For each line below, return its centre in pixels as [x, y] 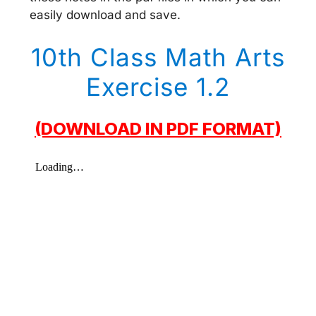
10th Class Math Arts [158, 57]
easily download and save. [107, 15]
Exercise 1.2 [158, 86]
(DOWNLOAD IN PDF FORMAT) [158, 128]
